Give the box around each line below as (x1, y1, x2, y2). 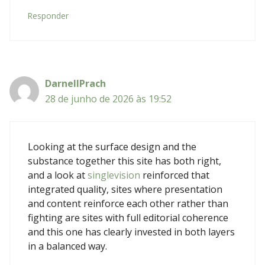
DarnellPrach (45, 76, 106, 90)
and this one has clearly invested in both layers (28, 225, 235, 238)
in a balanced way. (28, 239, 107, 253)
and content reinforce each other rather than (28, 196, 228, 210)
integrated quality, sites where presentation (28, 182, 222, 196)
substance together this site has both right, (28, 154, 221, 167)
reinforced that (140, 168, 209, 182)
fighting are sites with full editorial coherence (28, 211, 228, 224)
